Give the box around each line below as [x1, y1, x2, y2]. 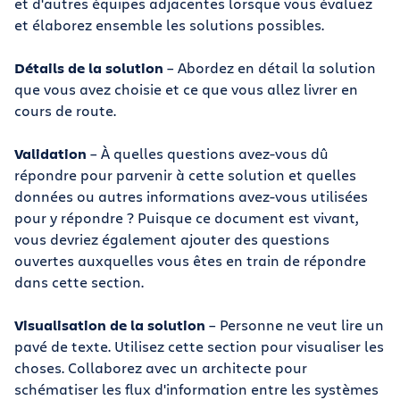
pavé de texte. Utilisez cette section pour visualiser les [14, 337, 384, 355]
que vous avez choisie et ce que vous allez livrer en [14, 79, 358, 98]
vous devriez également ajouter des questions [14, 229, 329, 248]
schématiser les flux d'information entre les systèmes [14, 379, 379, 398]
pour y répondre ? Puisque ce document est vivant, [14, 208, 358, 227]
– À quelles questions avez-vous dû [87, 144, 329, 162]
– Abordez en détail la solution [163, 58, 376, 77]
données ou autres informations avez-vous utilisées [14, 187, 368, 205]
